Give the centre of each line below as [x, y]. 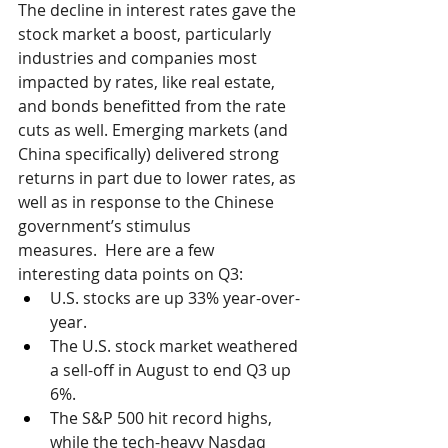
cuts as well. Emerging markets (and [155, 129]
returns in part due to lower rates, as [159, 177]
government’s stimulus [106, 225]
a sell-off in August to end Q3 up [172, 369]
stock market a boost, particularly [146, 33]
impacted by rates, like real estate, [148, 81]
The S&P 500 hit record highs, [163, 417]
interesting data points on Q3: [130, 273]
